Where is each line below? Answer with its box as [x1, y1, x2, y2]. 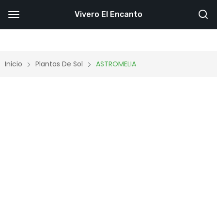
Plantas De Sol [35, 59, 83, 69]
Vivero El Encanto [75, 10, 142, 19]
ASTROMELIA [96, 59, 136, 69]
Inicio [5, 59, 22, 69]
